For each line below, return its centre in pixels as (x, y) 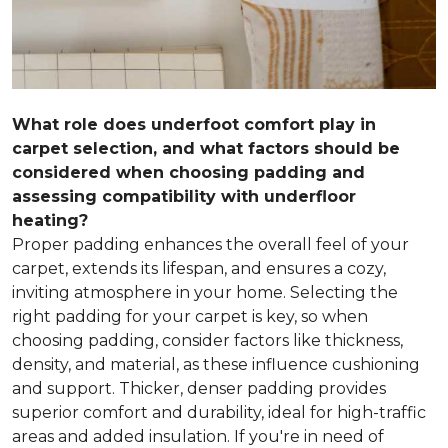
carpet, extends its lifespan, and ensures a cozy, (199, 268)
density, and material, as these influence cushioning (216, 364)
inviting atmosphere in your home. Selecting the (205, 292)
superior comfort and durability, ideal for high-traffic (219, 412)
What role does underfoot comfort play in (194, 124)
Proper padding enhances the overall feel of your (210, 244)
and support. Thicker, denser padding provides (199, 388)
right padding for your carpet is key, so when (190, 316)
